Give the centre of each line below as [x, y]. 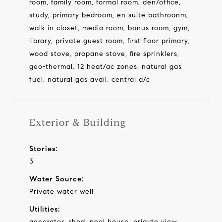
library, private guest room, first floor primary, [110, 41]
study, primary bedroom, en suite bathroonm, [109, 15]
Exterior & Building [78, 122]
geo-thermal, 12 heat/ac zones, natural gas [106, 66]
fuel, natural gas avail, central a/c [90, 79]
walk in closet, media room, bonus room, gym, [110, 28]
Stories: [43, 148]
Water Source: [56, 179]
